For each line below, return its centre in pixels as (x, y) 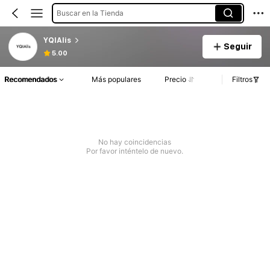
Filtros (242, 80)
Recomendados (30, 80)
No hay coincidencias (135, 142)
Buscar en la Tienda (90, 13)
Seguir (237, 46)
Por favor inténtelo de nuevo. (135, 151)
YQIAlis (57, 40)
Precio (175, 80)
